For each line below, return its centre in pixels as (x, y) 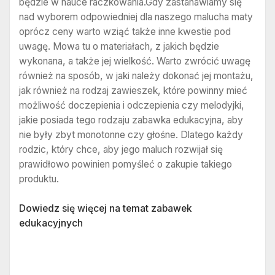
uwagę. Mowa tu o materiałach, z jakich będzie (119, 47)
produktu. (39, 179)
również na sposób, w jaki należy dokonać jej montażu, (136, 76)
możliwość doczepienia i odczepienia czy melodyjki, (132, 106)
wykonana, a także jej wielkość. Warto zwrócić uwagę (135, 61)
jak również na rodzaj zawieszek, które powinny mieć (133, 91)
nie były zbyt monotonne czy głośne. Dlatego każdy (131, 135)
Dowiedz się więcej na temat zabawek (106, 208)
